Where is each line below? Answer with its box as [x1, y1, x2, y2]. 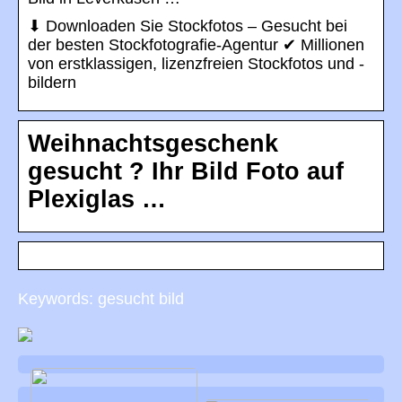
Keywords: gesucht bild [18, 290, 184, 309]
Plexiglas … [28, 186, 166, 214]
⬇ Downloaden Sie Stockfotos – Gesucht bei [28, 17, 347, 36]
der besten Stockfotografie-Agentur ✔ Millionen [28, 36, 364, 55]
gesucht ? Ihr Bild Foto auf [28, 158, 344, 186]
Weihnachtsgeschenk [28, 130, 278, 158]
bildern [28, 74, 76, 92]
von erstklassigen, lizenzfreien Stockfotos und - [28, 55, 364, 74]
